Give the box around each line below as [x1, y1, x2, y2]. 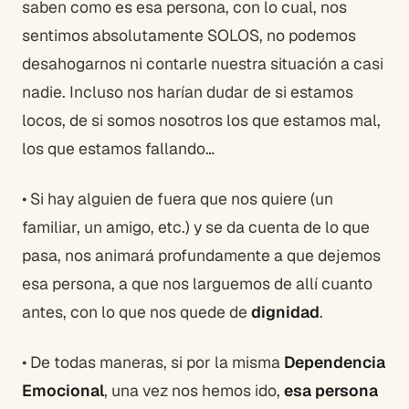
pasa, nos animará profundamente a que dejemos [22, 245, 381, 266]
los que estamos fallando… [22, 138, 215, 159]
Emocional [22, 380, 104, 401]
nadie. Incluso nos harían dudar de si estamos [22, 81, 353, 102]
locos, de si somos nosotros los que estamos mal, [22, 110, 381, 131]
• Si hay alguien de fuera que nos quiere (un [22, 188, 333, 209]
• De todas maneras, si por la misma [22, 351, 284, 372]
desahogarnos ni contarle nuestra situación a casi [22, 53, 383, 74]
